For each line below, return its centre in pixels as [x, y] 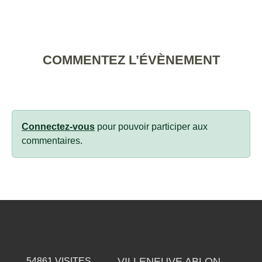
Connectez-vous [58, 126]
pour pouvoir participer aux [151, 126]
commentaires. [52, 140]
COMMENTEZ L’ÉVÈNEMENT [131, 60]
